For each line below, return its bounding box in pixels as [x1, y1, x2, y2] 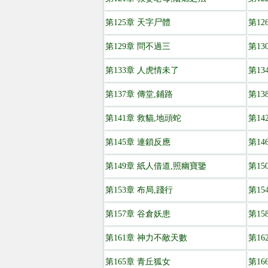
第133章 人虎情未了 [105, 66, 179, 75]
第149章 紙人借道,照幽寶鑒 [105, 162, 206, 170]
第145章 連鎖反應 [105, 138, 170, 147]
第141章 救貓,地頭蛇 [105, 114, 181, 123]
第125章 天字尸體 [105, 18, 170, 27]
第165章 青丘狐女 [105, 257, 170, 266]
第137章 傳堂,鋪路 [105, 90, 173, 99]
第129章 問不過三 [105, 42, 170, 51]
